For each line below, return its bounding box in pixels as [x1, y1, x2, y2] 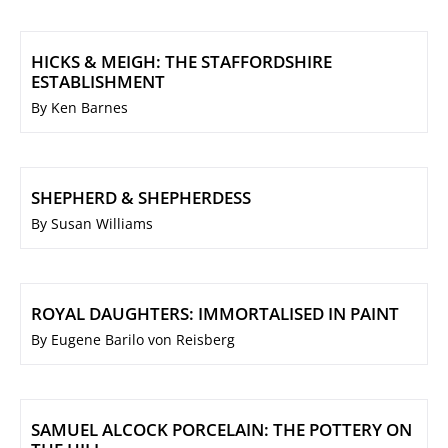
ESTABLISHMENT [31, 70, 165, 94]
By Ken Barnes [31, 98, 128, 118]
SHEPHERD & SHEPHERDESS [31, 186, 251, 210]
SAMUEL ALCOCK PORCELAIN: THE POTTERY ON [31, 418, 412, 442]
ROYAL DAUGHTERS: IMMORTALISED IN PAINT [31, 302, 399, 326]
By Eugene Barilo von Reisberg [31, 330, 235, 350]
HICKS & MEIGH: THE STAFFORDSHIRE [31, 50, 332, 74]
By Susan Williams [31, 214, 153, 234]
